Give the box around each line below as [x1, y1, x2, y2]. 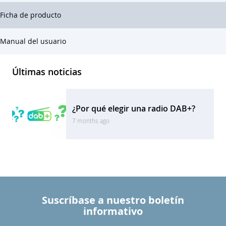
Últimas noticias [12, 65, 82, 78]
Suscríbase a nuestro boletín [42, 193, 184, 207]
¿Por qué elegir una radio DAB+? [72, 103, 196, 114]
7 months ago [72, 117, 110, 125]
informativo [83, 204, 143, 218]
